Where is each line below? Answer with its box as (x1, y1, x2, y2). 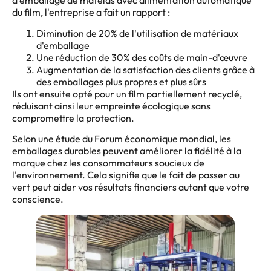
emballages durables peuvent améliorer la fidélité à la (12, 145, 241, 157)
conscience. (12, 193, 65, 206)
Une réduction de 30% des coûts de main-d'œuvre (36, 51, 247, 64)
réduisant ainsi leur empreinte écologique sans (12, 99, 211, 112)
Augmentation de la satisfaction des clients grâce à (36, 63, 255, 76)
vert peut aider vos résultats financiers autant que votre (12, 181, 249, 194)
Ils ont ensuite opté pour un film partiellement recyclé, (12, 87, 242, 100)
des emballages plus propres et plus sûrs (36, 75, 206, 88)
